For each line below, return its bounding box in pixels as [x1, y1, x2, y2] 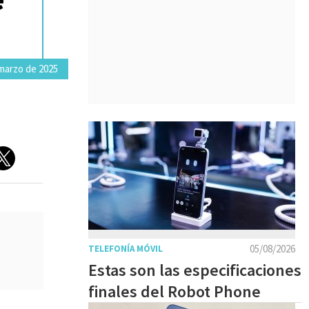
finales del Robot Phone [88, 281, 261, 302]
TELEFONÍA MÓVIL [88, 243, 163, 255]
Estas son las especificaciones [88, 259, 301, 281]
